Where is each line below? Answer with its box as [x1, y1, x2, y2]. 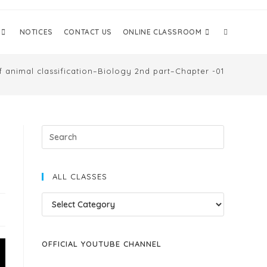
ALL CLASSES [52, 172, 107, 181]
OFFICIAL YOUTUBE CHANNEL [42, 239, 162, 249]
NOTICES [19, 27, 53, 36]
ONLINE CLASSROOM [122, 27, 202, 36]
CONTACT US [63, 27, 112, 36]
